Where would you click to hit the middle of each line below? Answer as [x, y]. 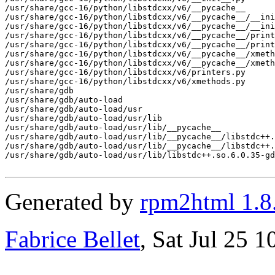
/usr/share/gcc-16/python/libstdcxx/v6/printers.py [125, 72]
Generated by [72, 201]
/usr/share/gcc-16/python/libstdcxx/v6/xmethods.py [125, 81]
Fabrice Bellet [72, 239]
